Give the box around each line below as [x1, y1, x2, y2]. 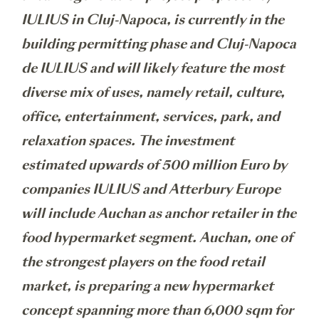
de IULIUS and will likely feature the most [21, 59, 284, 77]
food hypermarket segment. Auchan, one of [21, 229, 293, 246]
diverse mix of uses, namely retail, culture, [21, 83, 285, 101]
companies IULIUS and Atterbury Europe [21, 180, 281, 198]
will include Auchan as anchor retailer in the [21, 204, 296, 222]
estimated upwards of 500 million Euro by [21, 156, 287, 174]
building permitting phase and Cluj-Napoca [21, 35, 296, 53]
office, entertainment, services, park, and [21, 108, 280, 125]
